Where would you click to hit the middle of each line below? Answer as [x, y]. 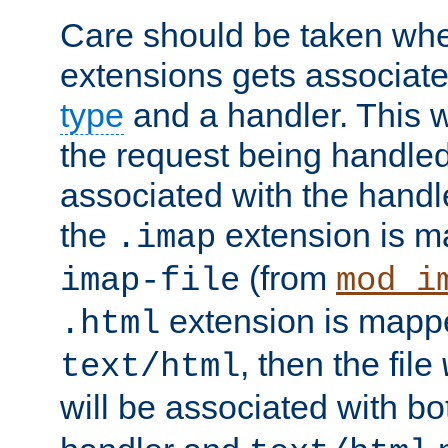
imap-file [150, 280]
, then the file [341, 363]
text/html [150, 366]
